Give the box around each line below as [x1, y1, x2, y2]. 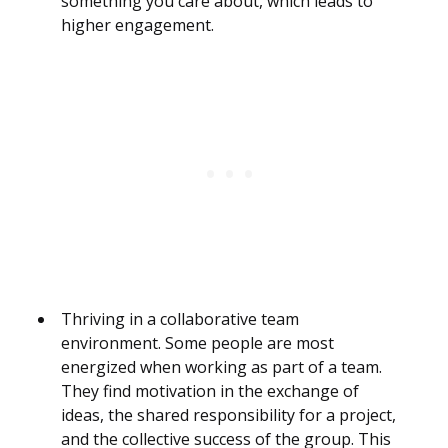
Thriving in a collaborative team [61, 308, 299, 331]
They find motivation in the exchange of [61, 380, 359, 403]
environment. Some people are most [61, 332, 334, 355]
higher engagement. [61, 14, 214, 37]
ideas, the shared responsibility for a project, [61, 404, 396, 427]
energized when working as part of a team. [61, 356, 382, 379]
